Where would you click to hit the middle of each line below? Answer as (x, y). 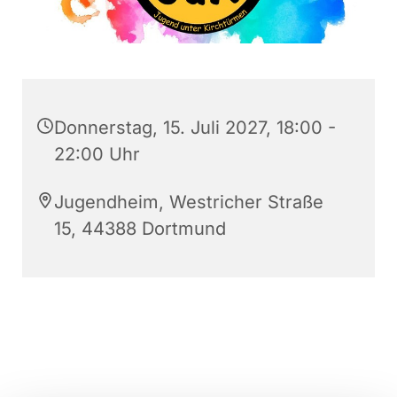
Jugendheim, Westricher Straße (189, 202)
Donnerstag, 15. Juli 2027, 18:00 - (195, 128)
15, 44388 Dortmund (140, 229)
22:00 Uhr (97, 155)
